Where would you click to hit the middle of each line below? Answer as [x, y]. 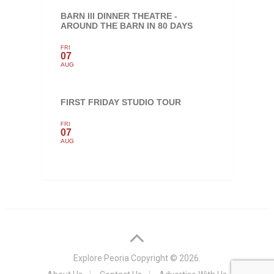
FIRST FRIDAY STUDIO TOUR [120, 102]
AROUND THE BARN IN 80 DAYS [126, 25]
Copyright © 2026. [165, 258]
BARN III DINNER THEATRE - [119, 16]
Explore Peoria [101, 258]
